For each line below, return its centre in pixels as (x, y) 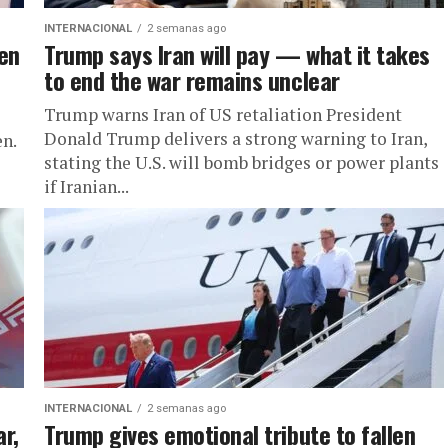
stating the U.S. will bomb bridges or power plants (241, 162)
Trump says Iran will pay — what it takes (237, 54)
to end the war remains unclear (192, 80)
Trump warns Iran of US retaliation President (223, 114)
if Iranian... (86, 186)
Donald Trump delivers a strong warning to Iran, (235, 138)
